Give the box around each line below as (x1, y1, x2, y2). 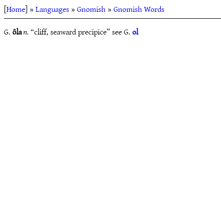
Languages (36, 2, 69, 16)
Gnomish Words (113, 2, 164, 16)
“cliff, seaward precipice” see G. (29, 25, 132, 38)
